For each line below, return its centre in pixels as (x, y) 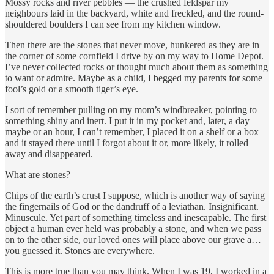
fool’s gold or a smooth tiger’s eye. (72, 89)
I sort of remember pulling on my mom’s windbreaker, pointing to (131, 109)
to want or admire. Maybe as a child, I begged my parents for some (134, 78)
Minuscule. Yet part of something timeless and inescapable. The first (135, 217)
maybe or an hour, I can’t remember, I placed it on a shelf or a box (132, 131)
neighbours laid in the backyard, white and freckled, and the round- (134, 13)
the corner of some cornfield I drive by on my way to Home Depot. (134, 56)
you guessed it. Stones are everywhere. (80, 250)
